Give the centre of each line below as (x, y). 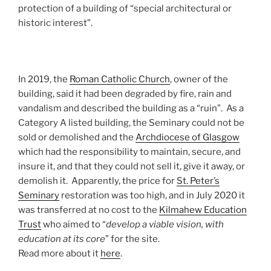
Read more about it (59, 253)
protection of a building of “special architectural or (125, 8)
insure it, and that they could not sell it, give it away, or (132, 166)
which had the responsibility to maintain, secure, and (129, 152)
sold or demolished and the (77, 137)
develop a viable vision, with (165, 224)
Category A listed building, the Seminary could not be (131, 122)
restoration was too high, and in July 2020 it (152, 195)
